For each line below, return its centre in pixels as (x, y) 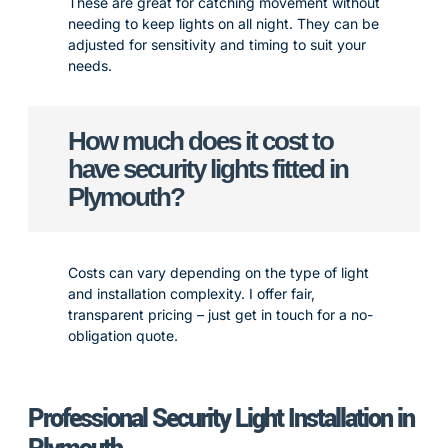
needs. (90, 65)
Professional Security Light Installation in (221, 419)
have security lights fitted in (208, 169)
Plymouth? (126, 197)
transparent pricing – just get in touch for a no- (220, 314)
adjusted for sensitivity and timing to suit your (217, 44)
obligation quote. (123, 335)
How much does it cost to (200, 141)
